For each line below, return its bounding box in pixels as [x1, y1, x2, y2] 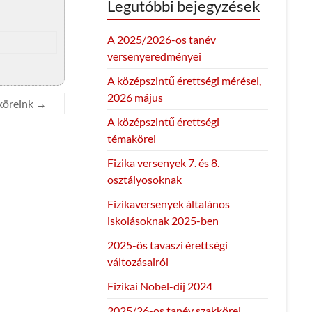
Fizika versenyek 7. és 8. [107, 155, 219, 169]
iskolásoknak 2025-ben [107, 213, 219, 227]
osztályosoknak [107, 172, 182, 186]
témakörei [107, 131, 156, 145]
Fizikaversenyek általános [107, 196, 230, 210]
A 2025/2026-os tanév [107, 32, 216, 46]
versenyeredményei [107, 49, 201, 63]
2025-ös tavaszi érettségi [107, 237, 228, 251]
